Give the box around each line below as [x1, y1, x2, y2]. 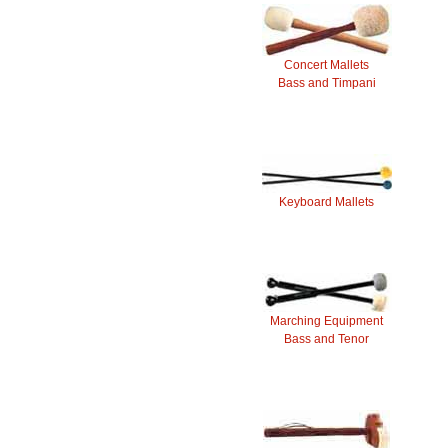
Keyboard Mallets [279, 195, 374, 209]
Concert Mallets [284, 58, 369, 72]
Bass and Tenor [284, 332, 369, 346]
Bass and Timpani [277, 76, 376, 90]
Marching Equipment [270, 314, 383, 328]
